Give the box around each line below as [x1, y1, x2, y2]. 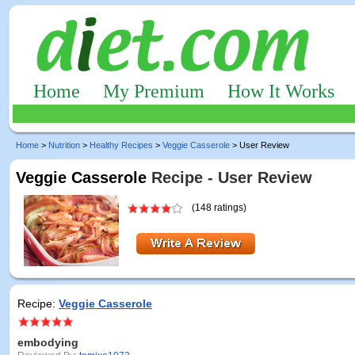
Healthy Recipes [90, 140, 153, 150]
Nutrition [48, 140, 80, 150]
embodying [17, 336, 78, 349]
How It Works [227, 81, 334, 101]
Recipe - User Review [147, 169, 312, 186]
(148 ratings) [192, 202, 249, 213]
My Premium [103, 81, 204, 101]
